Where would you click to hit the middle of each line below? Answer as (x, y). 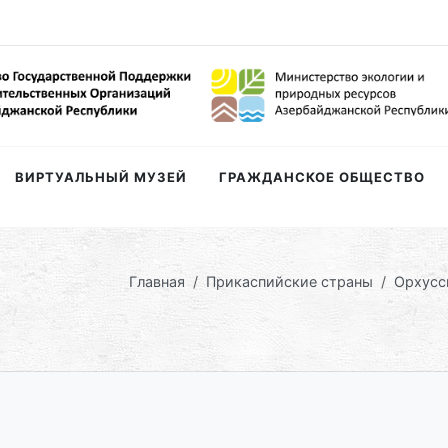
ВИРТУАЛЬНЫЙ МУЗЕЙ (101, 177)
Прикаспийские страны (289, 281)
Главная (157, 281)
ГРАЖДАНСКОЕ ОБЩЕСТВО (322, 177)
